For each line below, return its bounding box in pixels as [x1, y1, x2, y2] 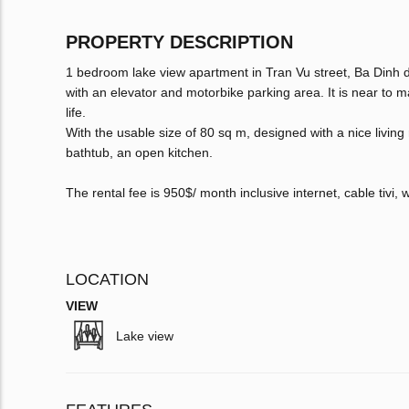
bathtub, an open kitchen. [66, 145, 213, 161]
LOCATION [66, 270, 149, 289]
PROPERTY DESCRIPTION [66, 32, 293, 53]
